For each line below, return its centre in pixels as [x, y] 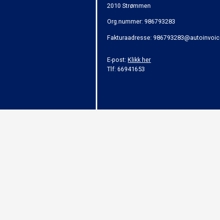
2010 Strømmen [129, 5]
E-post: [118, 60]
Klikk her [139, 60]
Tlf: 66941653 [126, 69]
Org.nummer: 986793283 [141, 22]
